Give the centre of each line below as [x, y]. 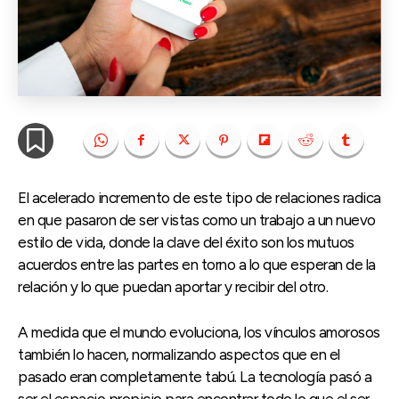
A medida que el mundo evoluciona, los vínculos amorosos [199, 332]
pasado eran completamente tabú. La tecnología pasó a [195, 376]
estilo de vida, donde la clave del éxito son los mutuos [186, 242]
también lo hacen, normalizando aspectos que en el [179, 354]
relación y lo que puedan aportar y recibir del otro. [173, 286]
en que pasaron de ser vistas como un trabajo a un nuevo [197, 220]
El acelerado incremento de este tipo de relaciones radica [199, 197]
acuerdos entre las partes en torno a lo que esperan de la [197, 264]
